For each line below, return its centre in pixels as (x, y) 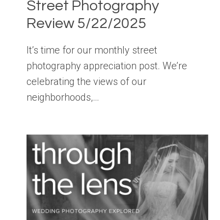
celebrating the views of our (86, 81)
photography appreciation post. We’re (107, 66)
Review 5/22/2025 (86, 23)
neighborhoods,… (63, 97)
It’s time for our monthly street (92, 50)
